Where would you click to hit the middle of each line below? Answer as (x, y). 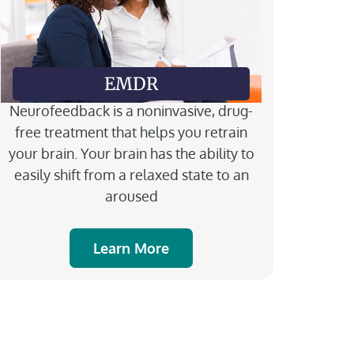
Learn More (131, 248)
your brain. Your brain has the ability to (131, 153)
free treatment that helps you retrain (131, 132)
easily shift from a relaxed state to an (131, 174)
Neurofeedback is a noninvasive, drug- (131, 110)
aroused (131, 196)
